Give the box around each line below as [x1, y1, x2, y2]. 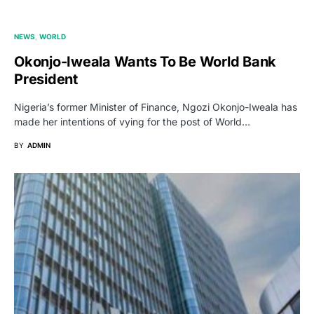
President [14, 70, 78, 88]
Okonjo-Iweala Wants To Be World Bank [14, 53, 276, 70]
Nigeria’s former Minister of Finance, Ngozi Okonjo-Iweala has [14, 100, 297, 113]
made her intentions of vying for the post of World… [14, 115, 250, 128]
